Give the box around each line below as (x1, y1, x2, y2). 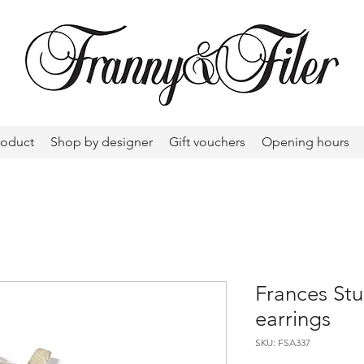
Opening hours (262, 134, 349, 149)
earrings (255, 305, 331, 331)
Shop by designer (50, 134, 153, 149)
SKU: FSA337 (255, 336, 310, 349)
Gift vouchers (169, 134, 245, 149)
